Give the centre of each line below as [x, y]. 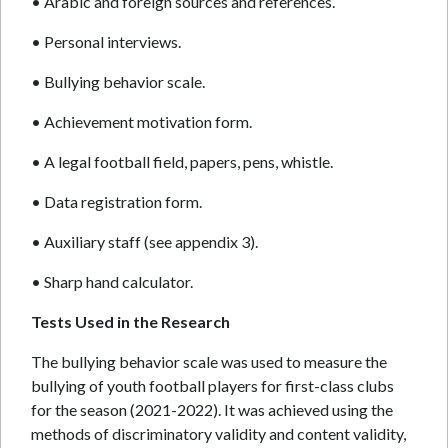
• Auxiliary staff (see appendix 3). [144, 241]
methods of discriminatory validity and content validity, [218, 433]
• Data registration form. [116, 201]
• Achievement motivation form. [141, 121]
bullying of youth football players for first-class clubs [212, 385]
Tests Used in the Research [130, 321]
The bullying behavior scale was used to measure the [209, 361]
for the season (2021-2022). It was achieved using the [212, 409]
